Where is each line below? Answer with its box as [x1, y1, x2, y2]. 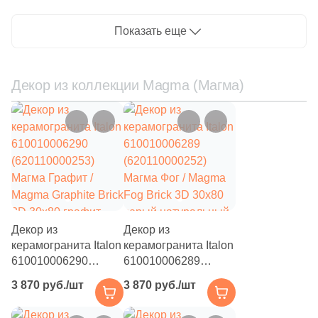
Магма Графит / [11, 286, 93, 298]
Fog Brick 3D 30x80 [124, 302, 224, 314]
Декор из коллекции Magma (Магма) [11, 77, 244, 93]
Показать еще [114, 25, 187, 37]
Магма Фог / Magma [124, 286, 226, 298]
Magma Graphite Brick [11, 302, 124, 314]
